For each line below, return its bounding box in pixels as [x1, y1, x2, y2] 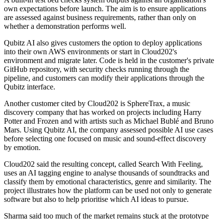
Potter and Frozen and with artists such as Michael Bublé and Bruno [4, 117, 214, 126]
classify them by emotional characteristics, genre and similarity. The [4, 177, 211, 186]
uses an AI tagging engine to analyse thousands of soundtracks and [4, 169, 209, 177]
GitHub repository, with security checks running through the [4, 65, 189, 74]
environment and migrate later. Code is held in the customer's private [4, 56, 214, 65]
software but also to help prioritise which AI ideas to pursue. [4, 195, 189, 204]
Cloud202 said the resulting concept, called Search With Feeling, [4, 160, 203, 169]
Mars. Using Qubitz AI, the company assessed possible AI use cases [4, 126, 213, 134]
